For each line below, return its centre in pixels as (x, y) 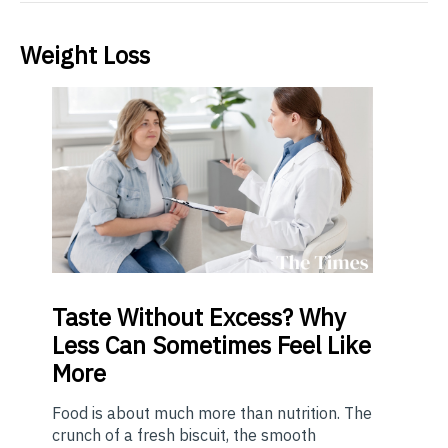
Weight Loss (85, 54)
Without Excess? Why (228, 316)
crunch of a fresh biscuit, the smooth (184, 434)
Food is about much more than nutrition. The (212, 412)
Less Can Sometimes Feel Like (211, 344)
